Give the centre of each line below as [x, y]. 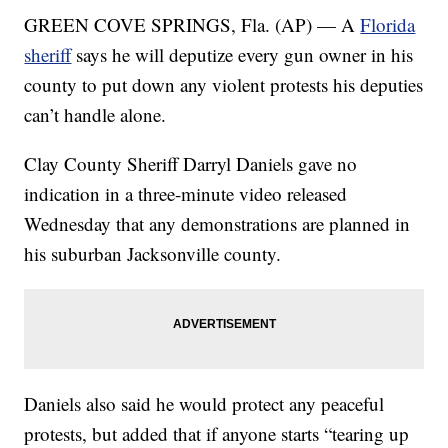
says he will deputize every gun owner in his [242, 54]
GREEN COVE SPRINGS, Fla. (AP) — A [192, 24]
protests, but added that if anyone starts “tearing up [217, 433]
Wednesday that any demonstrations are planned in [217, 223]
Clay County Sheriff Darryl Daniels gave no [191, 163]
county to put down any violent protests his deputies [224, 84]
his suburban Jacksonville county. [153, 253]
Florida [388, 24]
